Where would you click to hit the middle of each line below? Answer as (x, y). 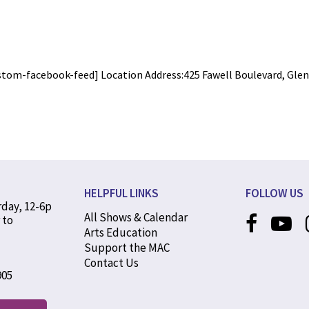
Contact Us (111, 263)
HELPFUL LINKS (121, 193)
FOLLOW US (275, 193)
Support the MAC (127, 248)
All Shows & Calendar (136, 217)
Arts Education (121, 232)
